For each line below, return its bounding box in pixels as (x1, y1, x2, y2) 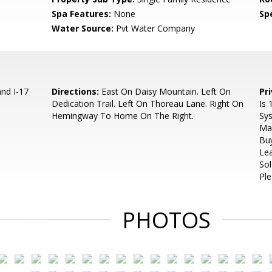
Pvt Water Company (114, 22, 195, 34)
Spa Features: (52, 8, 112, 19)
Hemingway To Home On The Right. (52, 110, 194, 121)
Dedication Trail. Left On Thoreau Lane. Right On (52, 98, 244, 109)
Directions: (52, 86, 100, 97)
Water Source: (52, 22, 114, 34)
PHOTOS (122, 205, 211, 235)
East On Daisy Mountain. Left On (99, 86, 231, 97)
